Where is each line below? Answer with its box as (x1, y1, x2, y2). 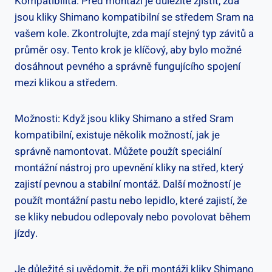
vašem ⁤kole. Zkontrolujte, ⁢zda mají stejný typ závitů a (15, 25, 254, 41)
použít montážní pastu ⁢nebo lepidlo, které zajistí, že (15, 192, 247, 208)
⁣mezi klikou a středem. (15, 75, 118, 90)
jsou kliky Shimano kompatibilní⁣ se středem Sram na (15, 9, 254, 25)
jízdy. (15, 225, 38, 241)
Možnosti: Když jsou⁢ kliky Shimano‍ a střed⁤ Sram (15, 110, 234, 126)
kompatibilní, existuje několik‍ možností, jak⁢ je (15, 127, 220, 143)
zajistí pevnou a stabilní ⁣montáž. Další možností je (15, 176, 241, 192)
